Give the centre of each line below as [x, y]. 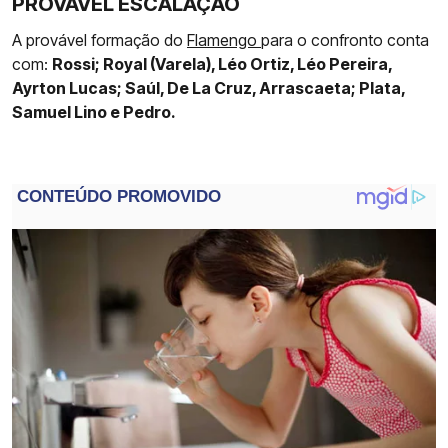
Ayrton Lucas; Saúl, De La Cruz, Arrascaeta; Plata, [208, 88]
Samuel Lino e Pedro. [94, 112]
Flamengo [224, 40]
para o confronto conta [345, 40]
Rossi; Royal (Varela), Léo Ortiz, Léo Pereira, [222, 64]
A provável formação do [99, 40]
